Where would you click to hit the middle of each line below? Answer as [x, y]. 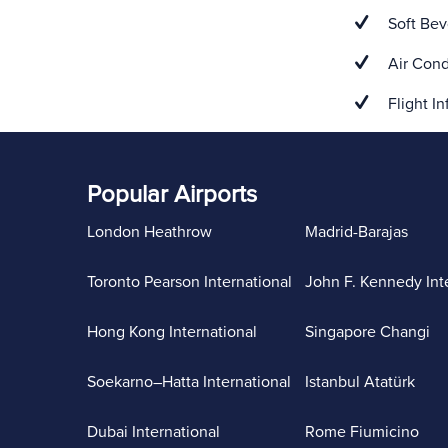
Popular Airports [172, 194]
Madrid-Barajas [356, 232]
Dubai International [153, 432]
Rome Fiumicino [361, 432]
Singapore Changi [367, 332]
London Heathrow [149, 232]
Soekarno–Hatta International [189, 382]
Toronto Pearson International [189, 282]
